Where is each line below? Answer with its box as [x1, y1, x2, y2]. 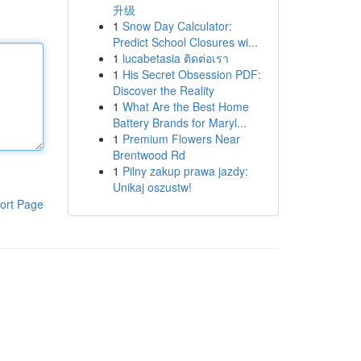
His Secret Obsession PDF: [122, 66, 261, 82]
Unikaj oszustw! [112, 179, 192, 195]
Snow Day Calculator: [122, 18, 232, 34]
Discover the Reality [112, 82, 214, 98]
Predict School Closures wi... [112, 34, 258, 50]
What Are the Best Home [122, 98, 249, 114]
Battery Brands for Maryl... [112, 114, 247, 131]
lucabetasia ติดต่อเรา [122, 50, 229, 66]
